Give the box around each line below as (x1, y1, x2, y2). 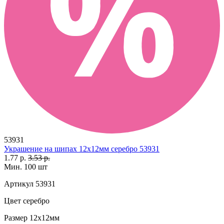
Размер (4, 213, 27, 222)
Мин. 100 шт (4, 162, 47, 171)
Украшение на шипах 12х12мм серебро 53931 (4, 144, 159, 153)
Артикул (4, 179, 33, 188)
